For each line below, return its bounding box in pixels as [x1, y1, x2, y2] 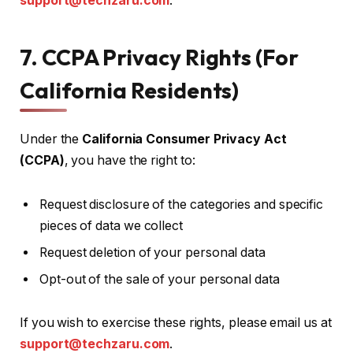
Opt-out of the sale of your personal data [39, 271, 280, 287]
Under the [20, 131, 83, 147]
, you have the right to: [64, 152, 195, 168]
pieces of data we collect [39, 217, 184, 233]
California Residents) [20, 76, 240, 104]
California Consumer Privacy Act [82, 131, 287, 147]
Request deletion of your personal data [39, 244, 266, 260]
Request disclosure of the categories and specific [39, 196, 324, 212]
